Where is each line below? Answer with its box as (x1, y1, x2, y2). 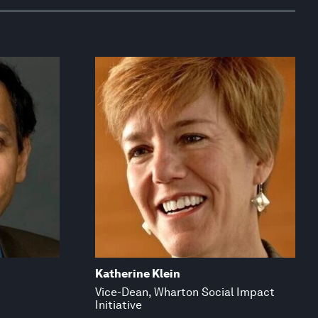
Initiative (94, 297, 142, 312)
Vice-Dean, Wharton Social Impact (94, 285, 275, 299)
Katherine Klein (94, 266, 180, 280)
